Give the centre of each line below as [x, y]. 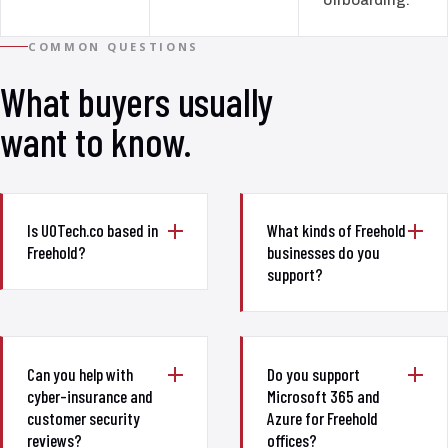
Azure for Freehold [322, 417]
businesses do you [323, 252]
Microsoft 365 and [323, 395]
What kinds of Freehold [336, 230]
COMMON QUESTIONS [114, 46]
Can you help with [80, 373]
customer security [83, 417]
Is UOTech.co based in [92, 230]
